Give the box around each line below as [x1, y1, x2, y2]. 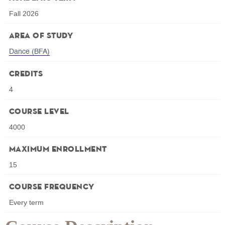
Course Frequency [9, 183, 94, 192]
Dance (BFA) [9, 48, 50, 56]
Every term [9, 198, 44, 207]
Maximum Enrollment [9, 146, 107, 154]
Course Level [9, 108, 69, 117]
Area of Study [9, 32, 73, 41]
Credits [9, 70, 43, 79]
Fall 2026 [9, 10, 39, 18]
